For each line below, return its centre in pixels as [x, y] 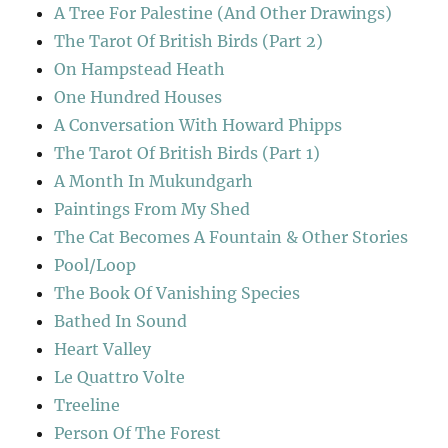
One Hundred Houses [138, 97]
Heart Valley [103, 349]
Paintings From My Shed [152, 209]
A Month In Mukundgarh [154, 181]
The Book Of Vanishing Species [177, 293]
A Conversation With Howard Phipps [198, 125]
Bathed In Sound [121, 321]
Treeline [87, 405]
